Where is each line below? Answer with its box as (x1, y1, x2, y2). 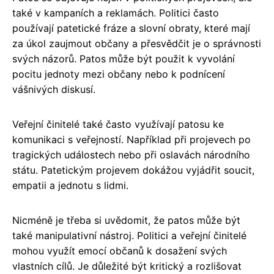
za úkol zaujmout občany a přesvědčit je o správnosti (12, 37, 261, 50)
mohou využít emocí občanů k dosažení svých (12, 244, 227, 257)
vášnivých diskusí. (12, 83, 95, 95)
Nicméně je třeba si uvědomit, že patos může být (12, 213, 240, 226)
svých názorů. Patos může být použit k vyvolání (12, 52, 235, 65)
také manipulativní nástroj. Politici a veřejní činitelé (12, 229, 246, 242)
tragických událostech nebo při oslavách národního (12, 148, 250, 161)
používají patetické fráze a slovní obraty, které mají (12, 21, 250, 34)
